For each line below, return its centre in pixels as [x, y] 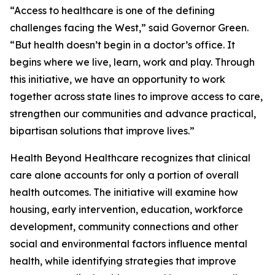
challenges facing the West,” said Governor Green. [129, 28]
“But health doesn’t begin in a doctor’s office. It [122, 45]
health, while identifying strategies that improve [123, 261]
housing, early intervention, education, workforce [126, 209]
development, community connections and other [124, 227]
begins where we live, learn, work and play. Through [132, 62]
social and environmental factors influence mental [129, 244]
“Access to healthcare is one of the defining [112, 10]
